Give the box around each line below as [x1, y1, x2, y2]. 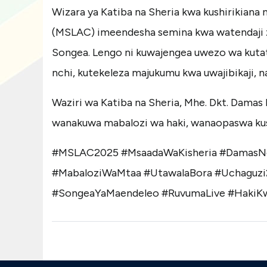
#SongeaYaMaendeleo [52, 187, 159, 200]
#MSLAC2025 [52, 146, 119, 160]
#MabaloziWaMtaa [52, 166, 141, 180]
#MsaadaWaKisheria [121, 146, 217, 160]
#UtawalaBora [144, 166, 212, 180]
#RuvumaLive [162, 187, 225, 200]
